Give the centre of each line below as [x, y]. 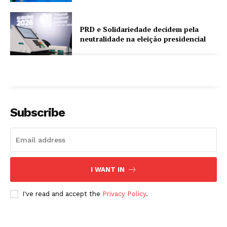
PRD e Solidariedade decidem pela [140, 29]
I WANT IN [107, 170]
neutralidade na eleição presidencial [143, 39]
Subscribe [37, 113]
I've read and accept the [62, 194]
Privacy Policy [124, 194]
